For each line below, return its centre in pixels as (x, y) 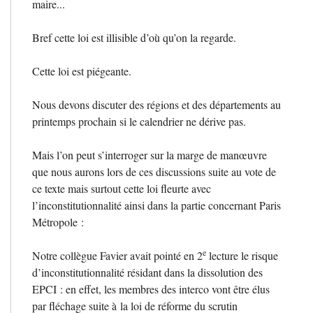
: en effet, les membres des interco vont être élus (163, 289)
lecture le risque (242, 255)
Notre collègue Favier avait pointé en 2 (117, 255)
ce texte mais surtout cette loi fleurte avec (122, 188)
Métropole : (58, 221)
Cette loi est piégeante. (82, 71)
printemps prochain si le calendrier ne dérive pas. (139, 121)
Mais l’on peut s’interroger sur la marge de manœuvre (150, 154)
